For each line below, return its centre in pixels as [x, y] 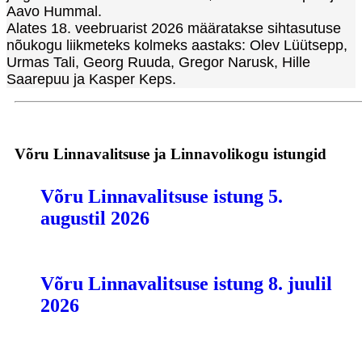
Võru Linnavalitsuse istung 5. [162, 197]
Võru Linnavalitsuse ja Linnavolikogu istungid [170, 154]
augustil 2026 [95, 219]
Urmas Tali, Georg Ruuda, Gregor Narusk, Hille [158, 62]
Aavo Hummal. [54, 11]
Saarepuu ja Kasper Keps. [91, 79]
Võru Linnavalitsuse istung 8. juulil [186, 284]
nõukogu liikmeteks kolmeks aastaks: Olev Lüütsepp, [177, 45]
